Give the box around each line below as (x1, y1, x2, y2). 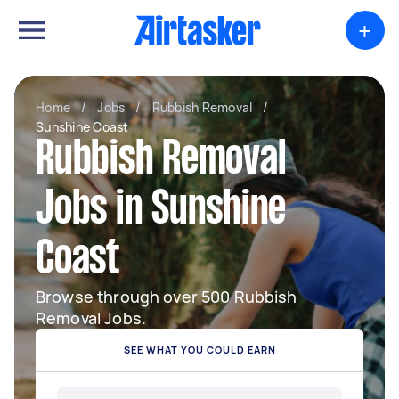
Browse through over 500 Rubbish (36, 286, 297, 307)
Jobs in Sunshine (36, 190, 286, 232)
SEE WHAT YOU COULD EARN (123, 343, 276, 356)
